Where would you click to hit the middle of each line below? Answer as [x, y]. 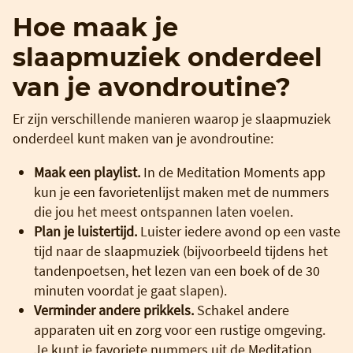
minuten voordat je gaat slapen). [130, 290]
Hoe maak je [95, 27]
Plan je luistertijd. [85, 231]
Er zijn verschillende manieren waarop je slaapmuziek [172, 118]
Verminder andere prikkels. [114, 310]
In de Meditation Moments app [234, 172]
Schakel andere [242, 310]
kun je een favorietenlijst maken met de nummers [182, 191]
